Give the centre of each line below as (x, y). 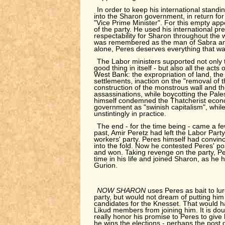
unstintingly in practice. (130, 114)
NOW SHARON (123, 191)
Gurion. (105, 165)
